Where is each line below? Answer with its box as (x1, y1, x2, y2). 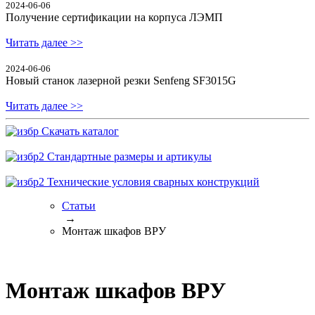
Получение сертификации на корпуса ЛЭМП (6, 11, 223, 23)
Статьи (62, 199, 96, 212)
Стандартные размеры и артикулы (44, 150, 212, 162)
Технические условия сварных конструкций (44, 175, 259, 188)
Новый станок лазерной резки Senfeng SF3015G (6, 74, 236, 86)
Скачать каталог (39, 124, 119, 137)
